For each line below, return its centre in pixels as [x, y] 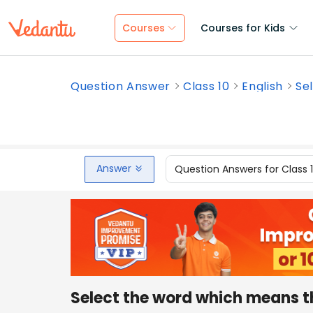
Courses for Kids [243, 28]
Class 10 [206, 86]
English [263, 86]
